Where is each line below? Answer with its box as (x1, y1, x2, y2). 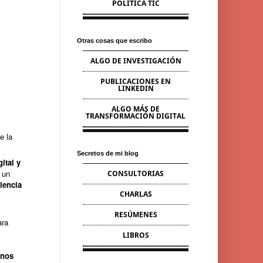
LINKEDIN (117, 83, 154, 93)
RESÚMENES (114, 210, 157, 220)
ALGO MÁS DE (112, 104, 160, 114)
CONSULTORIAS (107, 168, 164, 178)
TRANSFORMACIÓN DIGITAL (86, 111, 186, 121)
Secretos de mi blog (77, 150, 139, 157)
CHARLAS (119, 189, 152, 199)
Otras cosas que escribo (77, 37, 152, 44)
